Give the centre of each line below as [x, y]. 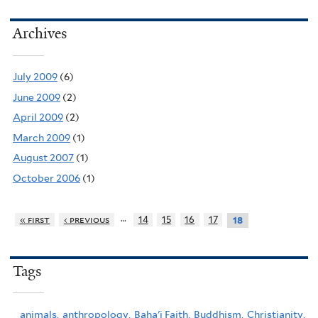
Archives [40, 34]
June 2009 [37, 97]
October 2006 [46, 178]
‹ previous [87, 219]
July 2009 [35, 77]
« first [35, 219]
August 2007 [43, 158]
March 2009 [42, 137]
